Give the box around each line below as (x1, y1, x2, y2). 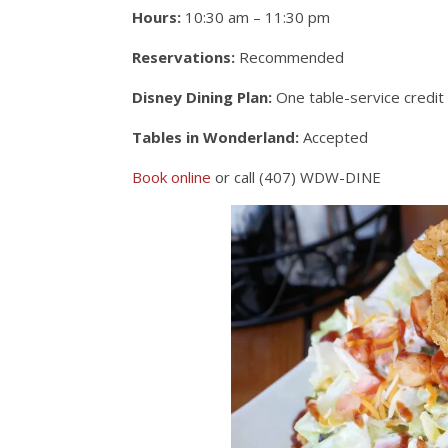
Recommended (235, 46, 344, 67)
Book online (132, 166, 211, 187)
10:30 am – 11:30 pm (181, 6, 330, 27)
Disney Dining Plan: (132, 86, 272, 107)
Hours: (132, 6, 181, 27)
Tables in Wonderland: (132, 126, 299, 147)
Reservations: (132, 46, 235, 67)
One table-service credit (272, 86, 444, 107)
